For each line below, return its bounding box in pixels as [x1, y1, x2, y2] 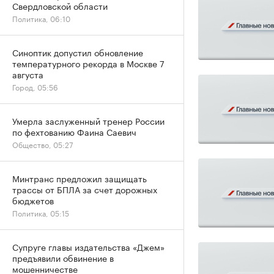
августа [12, 67, 43, 81]
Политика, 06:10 [12, 12, 70, 24]
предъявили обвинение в [12, 251, 114, 264]
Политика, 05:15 [12, 207, 69, 218]
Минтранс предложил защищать [12, 171, 147, 185]
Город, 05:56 [12, 81, 58, 92]
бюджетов [12, 193, 54, 207]
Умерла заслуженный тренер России [12, 114, 165, 127]
